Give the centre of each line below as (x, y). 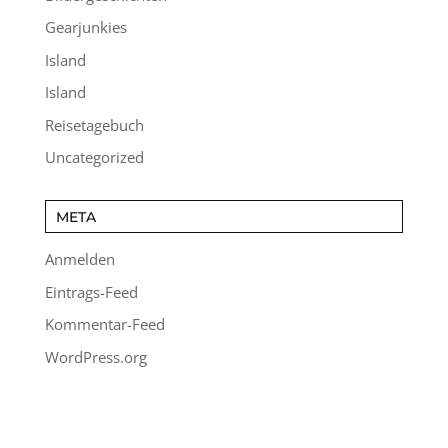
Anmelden (79, 259)
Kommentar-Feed (104, 324)
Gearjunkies (85, 27)
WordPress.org (95, 356)
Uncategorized (94, 157)
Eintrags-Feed (91, 291)
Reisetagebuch (94, 124)
